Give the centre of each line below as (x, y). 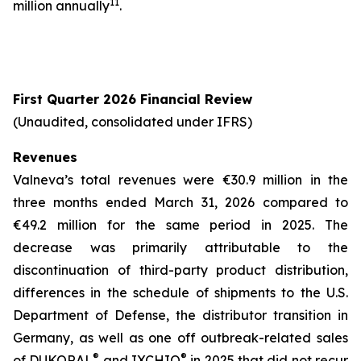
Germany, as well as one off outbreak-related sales (180, 338)
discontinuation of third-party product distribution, (180, 270)
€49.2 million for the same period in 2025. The (180, 225)
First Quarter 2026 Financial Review (133, 99)
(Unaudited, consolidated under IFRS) (145, 122)
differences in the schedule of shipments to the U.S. (180, 293)
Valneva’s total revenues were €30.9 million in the (180, 180)
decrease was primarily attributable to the (180, 247)
